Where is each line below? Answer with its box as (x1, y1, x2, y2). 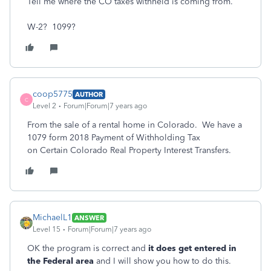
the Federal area (27, 256, 96, 266)
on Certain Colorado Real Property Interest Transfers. (27, 145, 231, 155)
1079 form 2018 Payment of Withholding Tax (27, 132, 200, 143)
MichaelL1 (33, 212, 72, 223)
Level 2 (33, 102, 56, 110)
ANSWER (74, 213, 104, 222)
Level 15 (33, 225, 60, 233)
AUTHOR (75, 90, 103, 99)
